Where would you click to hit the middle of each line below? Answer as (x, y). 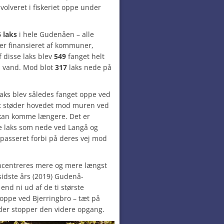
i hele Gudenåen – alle (55, 34)
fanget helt (85, 56)
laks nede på (89, 67)
